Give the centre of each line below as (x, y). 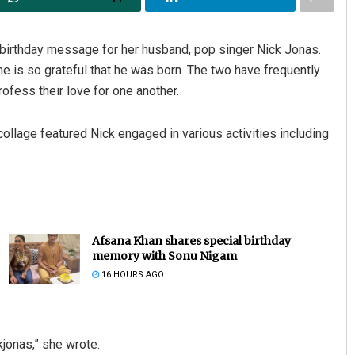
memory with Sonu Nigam (164, 256)
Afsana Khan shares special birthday (191, 240)
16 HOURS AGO (131, 274)
